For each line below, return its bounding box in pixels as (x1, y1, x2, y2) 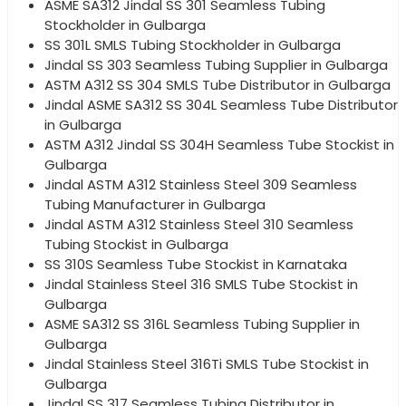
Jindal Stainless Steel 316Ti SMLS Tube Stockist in (44, 353, 369, 373)
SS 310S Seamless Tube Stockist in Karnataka (44, 254, 347, 274)
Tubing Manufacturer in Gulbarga (44, 194, 266, 214)
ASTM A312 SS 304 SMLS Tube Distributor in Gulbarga (44, 74, 391, 94)
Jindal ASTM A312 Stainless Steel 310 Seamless (44, 214, 353, 234)
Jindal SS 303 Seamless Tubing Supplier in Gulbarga (44, 54, 388, 74)
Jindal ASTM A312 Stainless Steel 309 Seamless (44, 174, 357, 194)
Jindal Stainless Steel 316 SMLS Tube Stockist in (44, 274, 358, 294)
